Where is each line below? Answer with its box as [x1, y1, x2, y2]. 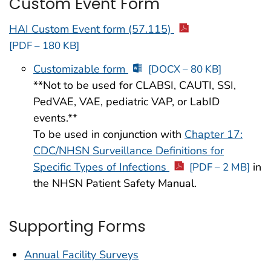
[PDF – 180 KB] [9, 38, 79, 53]
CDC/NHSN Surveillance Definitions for [33, 143, 224, 158]
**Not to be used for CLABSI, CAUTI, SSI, [33, 77, 236, 93]
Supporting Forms [9, 215, 146, 237]
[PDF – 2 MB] [189, 160, 250, 174]
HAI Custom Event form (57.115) [9, 21, 174, 36]
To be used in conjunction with [33, 126, 184, 142]
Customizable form [33, 61, 128, 76]
